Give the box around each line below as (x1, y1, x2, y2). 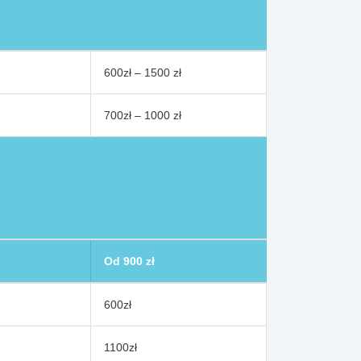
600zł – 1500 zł (104, 66, 181, 79)
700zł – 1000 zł (104, 109, 181, 122)
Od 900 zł (104, 255, 155, 268)
